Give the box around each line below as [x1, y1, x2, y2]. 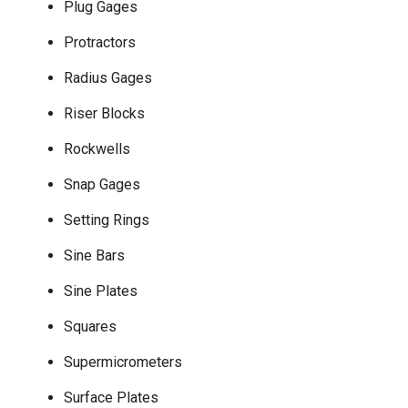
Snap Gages [64, 175, 140, 193]
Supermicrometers [64, 352, 182, 371]
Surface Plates [64, 388, 158, 406]
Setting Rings [64, 210, 149, 229]
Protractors [64, 33, 136, 51]
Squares [64, 317, 117, 335]
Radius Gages [64, 68, 152, 87]
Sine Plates [64, 281, 138, 300]
